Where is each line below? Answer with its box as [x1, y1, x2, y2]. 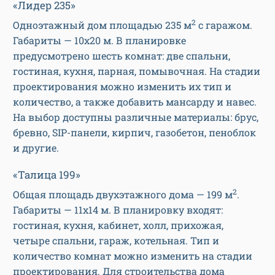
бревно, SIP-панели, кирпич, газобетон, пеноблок [13, 126, 256, 139]
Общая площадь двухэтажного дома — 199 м [13, 188, 233, 201]
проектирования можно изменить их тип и [13, 80, 231, 93]
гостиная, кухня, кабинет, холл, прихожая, [13, 219, 223, 232]
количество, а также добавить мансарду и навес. [13, 95, 257, 109]
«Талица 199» [13, 168, 80, 182]
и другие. [13, 141, 59, 155]
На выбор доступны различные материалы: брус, [13, 110, 258, 124]
